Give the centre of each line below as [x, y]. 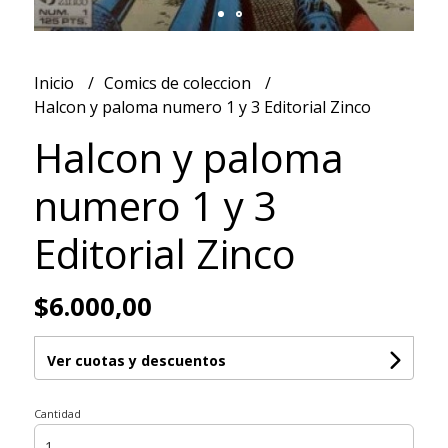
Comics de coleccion [179, 83]
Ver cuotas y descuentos [136, 361]
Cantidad [57, 414]
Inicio [55, 83]
